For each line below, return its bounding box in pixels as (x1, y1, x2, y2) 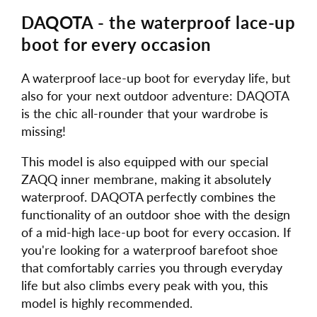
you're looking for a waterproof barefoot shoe (21, 241, 278, 258)
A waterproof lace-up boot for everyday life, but (21, 69, 290, 86)
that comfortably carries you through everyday (21, 259, 282, 275)
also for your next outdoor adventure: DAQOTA (21, 87, 289, 103)
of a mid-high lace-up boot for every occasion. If (21, 224, 291, 240)
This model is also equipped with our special (21, 153, 268, 169)
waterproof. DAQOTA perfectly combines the (21, 188, 276, 204)
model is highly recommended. (21, 294, 192, 311)
